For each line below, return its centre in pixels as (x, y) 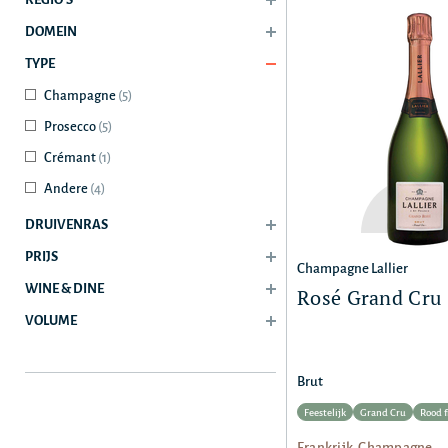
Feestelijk (325, 412)
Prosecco (71, 126)
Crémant (71, 157)
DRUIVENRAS (66, 224)
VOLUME (51, 320)
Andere (67, 188)
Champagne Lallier (352, 268)
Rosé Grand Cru (369, 297)
